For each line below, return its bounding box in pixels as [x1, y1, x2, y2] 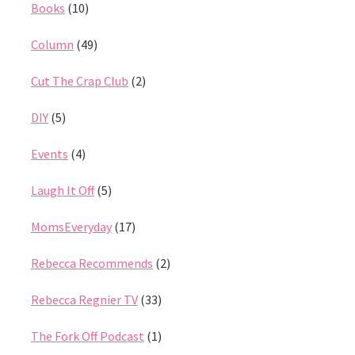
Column [30, 36, 74, 53]
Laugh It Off [30, 182, 94, 199]
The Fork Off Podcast [30, 328, 144, 345]
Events [30, 146, 68, 162]
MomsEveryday [30, 219, 112, 235]
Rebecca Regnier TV [30, 292, 138, 308]
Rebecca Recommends [30, 255, 153, 272]
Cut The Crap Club [30, 73, 128, 90]
